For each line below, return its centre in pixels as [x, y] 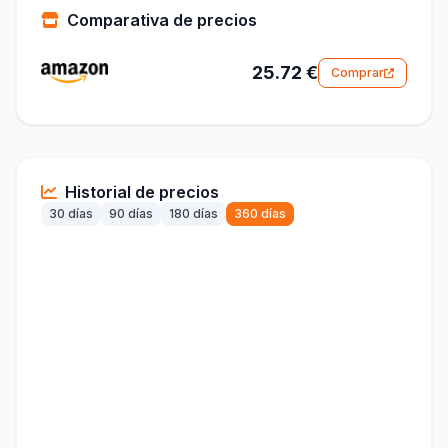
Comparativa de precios [162, 20]
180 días [193, 214]
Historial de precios [142, 192]
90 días [131, 214]
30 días [71, 214]
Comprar [357, 73]
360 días [260, 214]
